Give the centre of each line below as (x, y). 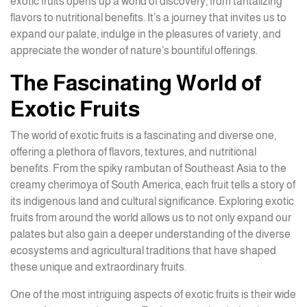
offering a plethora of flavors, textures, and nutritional (133, 152)
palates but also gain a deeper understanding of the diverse (150, 234)
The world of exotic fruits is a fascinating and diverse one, (143, 135)
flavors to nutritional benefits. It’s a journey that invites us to (148, 17)
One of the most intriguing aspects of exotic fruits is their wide (153, 294)
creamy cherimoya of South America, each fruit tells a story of (153, 185)
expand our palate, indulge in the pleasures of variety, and (146, 34)
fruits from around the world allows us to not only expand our (151, 218)
